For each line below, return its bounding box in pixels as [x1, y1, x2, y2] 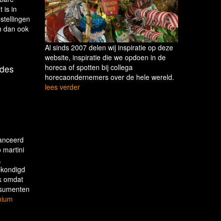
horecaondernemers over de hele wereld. [45, 72, 174, 82]
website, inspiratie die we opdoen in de [45, 52, 166, 62]
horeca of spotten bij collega [45, 62, 133, 72]
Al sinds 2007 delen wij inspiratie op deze [45, 42, 173, 52]
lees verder [45, 81, 80, 92]
